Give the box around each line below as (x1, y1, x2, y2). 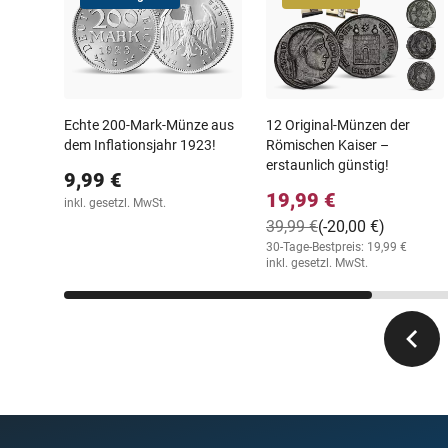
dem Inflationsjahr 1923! (64, 136, 216, 153)
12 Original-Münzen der (266, 116, 410, 133)
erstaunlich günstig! (266, 156, 389, 173)
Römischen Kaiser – (266, 136, 389, 153)
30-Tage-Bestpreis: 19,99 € (266, 239, 407, 254)
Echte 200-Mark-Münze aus (64, 116, 234, 133)
